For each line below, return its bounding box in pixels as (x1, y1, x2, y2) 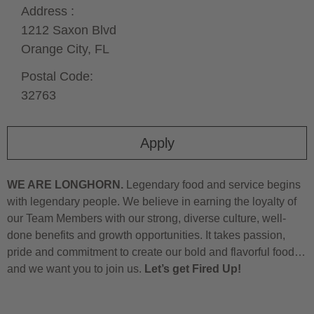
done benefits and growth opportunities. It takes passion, (7, 228, 285, 241)
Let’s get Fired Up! (144, 262, 241, 275)
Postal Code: (21, 69, 93, 83)
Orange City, (21, 41, 95, 56)
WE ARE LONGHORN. (7, 178, 123, 191)
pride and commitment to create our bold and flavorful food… (7, 245, 306, 258)
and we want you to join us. (7, 262, 144, 275)
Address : (21, 4, 74, 18)
